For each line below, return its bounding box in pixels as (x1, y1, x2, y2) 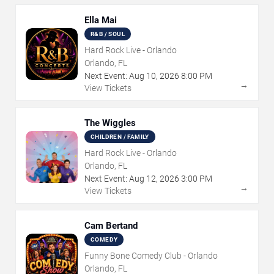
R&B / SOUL (91, 31, 125, 38)
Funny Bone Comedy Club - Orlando (84, 251, 218, 261)
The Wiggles (84, 117, 136, 129)
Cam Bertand (84, 220, 138, 232)
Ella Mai (84, 15, 117, 26)
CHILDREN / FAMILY (91, 133, 149, 141)
